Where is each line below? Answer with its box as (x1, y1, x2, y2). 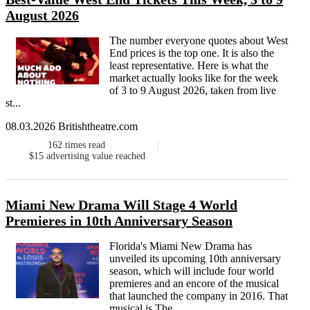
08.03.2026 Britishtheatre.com (6, 120, 138, 133)
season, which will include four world (109, 265, 274, 277)
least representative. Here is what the (109, 60, 268, 72)
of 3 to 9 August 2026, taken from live (109, 84, 276, 97)
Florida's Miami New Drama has (109, 240, 252, 253)
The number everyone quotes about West (109, 35, 288, 47)
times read (65, 140, 106, 151)
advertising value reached (46, 151, 145, 162)
